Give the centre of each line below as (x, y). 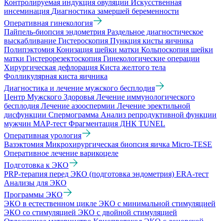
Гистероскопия (84, 41)
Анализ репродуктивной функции (159, 115)
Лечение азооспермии (79, 106)
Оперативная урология (43, 136)
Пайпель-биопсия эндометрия (55, 32)
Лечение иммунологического (146, 97)
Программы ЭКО (33, 195)
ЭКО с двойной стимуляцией (128, 213)
